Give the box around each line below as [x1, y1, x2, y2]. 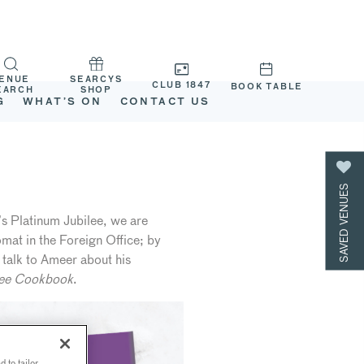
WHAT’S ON [23, 97, 102, 107]
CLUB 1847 [151, 80, 211, 89]
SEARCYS [70, 76, 123, 84]
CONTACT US [119, 97, 210, 107]
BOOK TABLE [230, 82, 304, 91]
